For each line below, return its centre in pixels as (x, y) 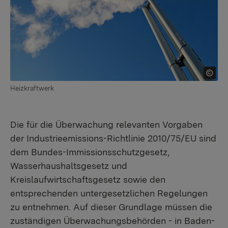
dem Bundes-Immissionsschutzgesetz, (90, 152)
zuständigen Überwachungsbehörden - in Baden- (112, 220)
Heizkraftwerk (32, 88)
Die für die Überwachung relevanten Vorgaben (106, 124)
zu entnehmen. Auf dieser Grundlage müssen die (111, 207)
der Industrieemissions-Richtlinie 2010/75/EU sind (113, 138)
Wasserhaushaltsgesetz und (69, 165)
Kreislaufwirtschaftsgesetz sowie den (88, 179)
